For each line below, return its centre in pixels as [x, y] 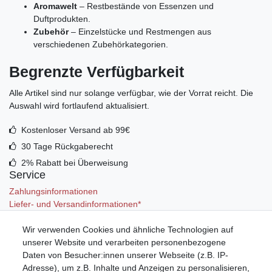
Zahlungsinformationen [53, 191]
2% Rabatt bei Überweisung [74, 162]
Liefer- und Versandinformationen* [75, 204]
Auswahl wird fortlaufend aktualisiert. [79, 105]
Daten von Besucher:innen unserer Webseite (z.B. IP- [125, 255]
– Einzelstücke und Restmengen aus [140, 31]
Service [27, 175]
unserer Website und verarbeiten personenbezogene [124, 242]
